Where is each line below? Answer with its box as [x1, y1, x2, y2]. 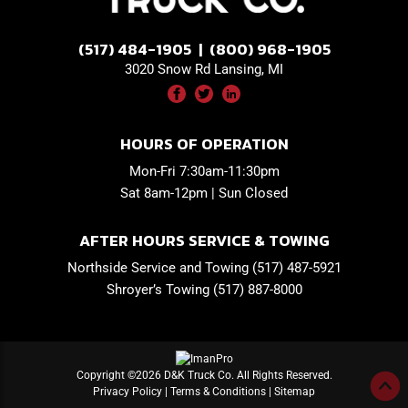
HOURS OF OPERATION [119, 131, 289, 156]
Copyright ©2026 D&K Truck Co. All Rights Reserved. [76, 369, 332, 382]
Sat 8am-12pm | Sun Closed [120, 184, 288, 201]
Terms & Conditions [170, 385, 266, 399]
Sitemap [274, 385, 315, 399]
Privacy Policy [93, 385, 162, 399]
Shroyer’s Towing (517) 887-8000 [106, 280, 302, 298]
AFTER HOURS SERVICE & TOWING [78, 228, 330, 252]
